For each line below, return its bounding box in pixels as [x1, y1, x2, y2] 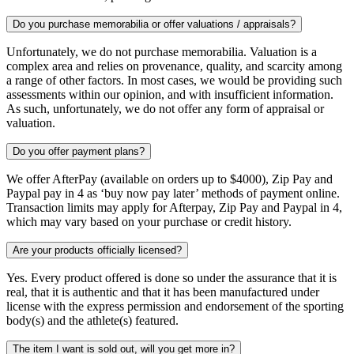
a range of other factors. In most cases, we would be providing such [6, 73, 342, 87]
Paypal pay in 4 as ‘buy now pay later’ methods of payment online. [6, 186, 340, 200]
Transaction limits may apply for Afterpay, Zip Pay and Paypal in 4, [6, 200, 342, 214]
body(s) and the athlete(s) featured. [6, 313, 179, 327]
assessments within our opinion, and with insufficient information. [6, 87, 333, 101]
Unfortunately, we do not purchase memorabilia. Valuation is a [6, 44, 317, 58]
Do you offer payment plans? [13, 145, 145, 157]
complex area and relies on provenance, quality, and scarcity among [6, 58, 342, 73]
